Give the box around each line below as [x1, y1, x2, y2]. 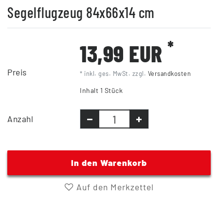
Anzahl [7, 113, 33, 125]
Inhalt [80, 86, 100, 95]
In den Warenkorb [71, 157, 147, 168]
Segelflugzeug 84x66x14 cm [7, 3, 155, 21]
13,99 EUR [80, 39, 168, 68]
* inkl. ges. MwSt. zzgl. [80, 70, 148, 78]
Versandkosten [147, 70, 191, 78]
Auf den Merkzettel [73, 182, 154, 193]
